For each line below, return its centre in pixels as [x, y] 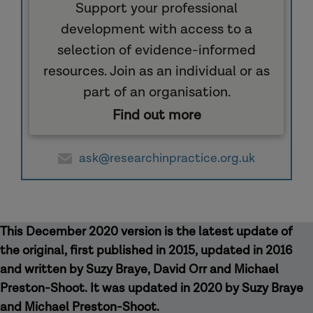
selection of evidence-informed [156, 51]
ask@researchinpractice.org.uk [167, 159]
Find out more [156, 116]
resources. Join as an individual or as [156, 72]
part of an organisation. [156, 93]
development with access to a [156, 30]
